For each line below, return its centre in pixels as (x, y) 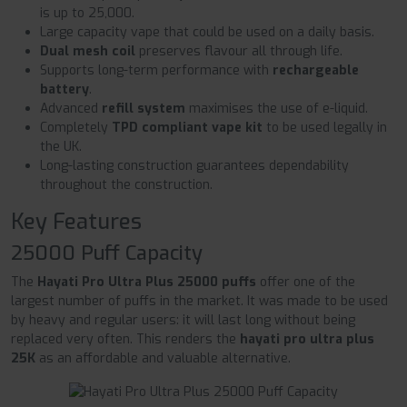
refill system (144, 108)
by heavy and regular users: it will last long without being (183, 320)
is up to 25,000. (87, 13)
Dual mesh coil (88, 51)
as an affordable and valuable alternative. (163, 358)
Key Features (76, 221)
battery (65, 89)
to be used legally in (325, 127)
